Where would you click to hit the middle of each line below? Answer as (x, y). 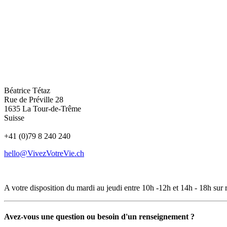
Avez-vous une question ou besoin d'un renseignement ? (99, 217)
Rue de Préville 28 (34, 99)
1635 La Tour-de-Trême (43, 108)
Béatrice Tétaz (27, 90)
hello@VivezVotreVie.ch (44, 153)
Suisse (14, 118)
